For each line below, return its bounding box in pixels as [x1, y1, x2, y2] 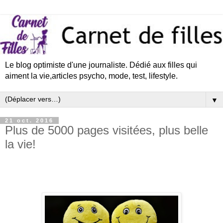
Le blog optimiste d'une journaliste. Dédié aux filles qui [5, 60, 197, 69]
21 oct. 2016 [5, 117, 54, 123]
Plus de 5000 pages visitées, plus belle [5, 123, 208, 137]
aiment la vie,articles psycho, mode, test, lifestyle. [5, 71, 178, 80]
